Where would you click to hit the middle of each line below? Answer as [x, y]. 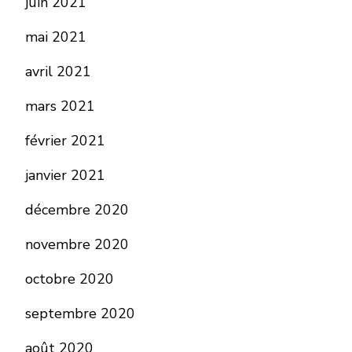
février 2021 [65, 141]
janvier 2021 [65, 175]
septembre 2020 [80, 313]
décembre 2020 [77, 210]
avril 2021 [58, 71]
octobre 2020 [70, 279]
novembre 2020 [77, 244]
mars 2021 [60, 106]
